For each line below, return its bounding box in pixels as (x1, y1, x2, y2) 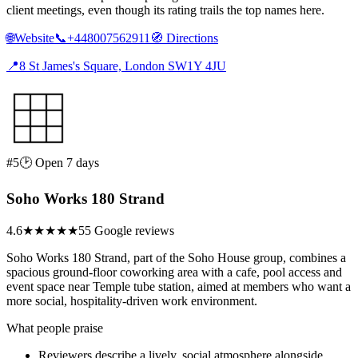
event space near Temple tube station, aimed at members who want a (6, 279, 351, 293)
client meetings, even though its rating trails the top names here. (6, 3, 324, 18)
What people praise (6, 320, 103, 335)
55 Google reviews (78, 223, 174, 237)
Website (14, 31, 54, 46)
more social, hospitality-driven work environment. (6, 293, 257, 308)
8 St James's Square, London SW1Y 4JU (19, 59, 226, 74)
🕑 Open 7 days (19, 156, 99, 170)
